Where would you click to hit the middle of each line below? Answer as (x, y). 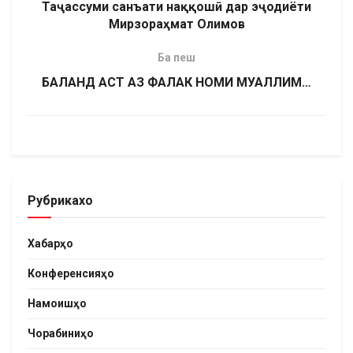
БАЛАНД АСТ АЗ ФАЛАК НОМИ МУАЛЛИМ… (176, 83)
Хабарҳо (50, 244)
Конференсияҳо (71, 274)
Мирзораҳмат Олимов (176, 24)
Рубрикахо (60, 201)
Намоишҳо (57, 304)
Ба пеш (176, 58)
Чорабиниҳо (61, 334)
